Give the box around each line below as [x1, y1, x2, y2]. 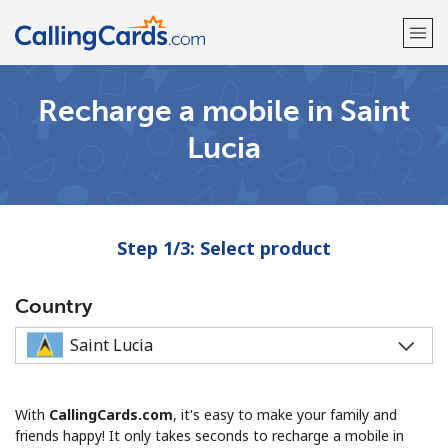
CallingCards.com [49, 404, 173, 424]
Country [15, 294, 92, 318]
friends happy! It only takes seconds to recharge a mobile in [15, 425, 404, 445]
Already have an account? [104, 158, 275, 177]
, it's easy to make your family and [173, 404, 397, 424]
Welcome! [167, 96, 281, 125]
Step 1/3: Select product [117, 236, 331, 260]
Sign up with [184, 209, 264, 228]
